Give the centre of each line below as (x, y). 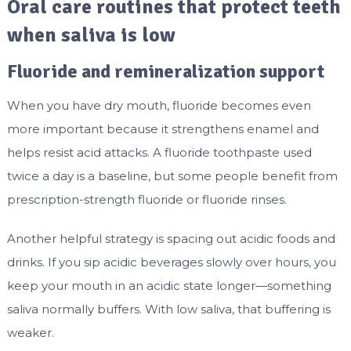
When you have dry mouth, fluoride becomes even (159, 106)
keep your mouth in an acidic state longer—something (169, 286)
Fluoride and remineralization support (165, 72)
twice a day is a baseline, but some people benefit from (172, 176)
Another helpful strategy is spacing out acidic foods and (171, 239)
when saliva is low (91, 36)
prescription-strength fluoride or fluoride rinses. (147, 200)
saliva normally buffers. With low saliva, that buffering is (168, 309)
